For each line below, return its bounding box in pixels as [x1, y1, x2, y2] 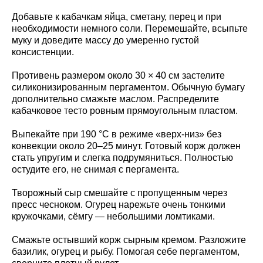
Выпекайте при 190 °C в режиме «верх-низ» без [12, 129, 221, 139]
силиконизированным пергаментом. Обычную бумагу [12, 82, 245, 92]
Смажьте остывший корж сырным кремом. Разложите [12, 234, 246, 245]
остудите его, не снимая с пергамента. [12, 164, 179, 174]
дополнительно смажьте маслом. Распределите [12, 93, 219, 104]
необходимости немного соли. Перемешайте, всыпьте [12, 23, 248, 33]
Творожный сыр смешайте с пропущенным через [12, 187, 227, 198]
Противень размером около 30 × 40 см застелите [12, 70, 225, 80]
